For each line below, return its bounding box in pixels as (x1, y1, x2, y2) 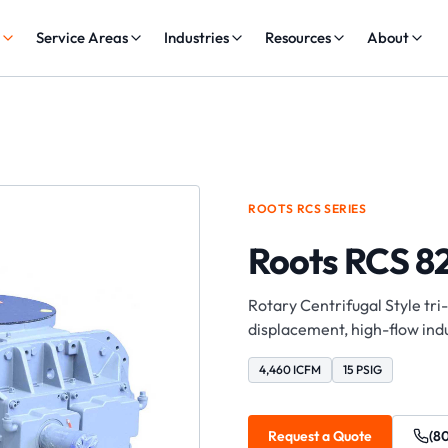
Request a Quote (268, 427, 372, 445)
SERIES (321, 201, 367, 216)
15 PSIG (343, 362, 382, 377)
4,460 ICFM (259, 362, 321, 377)
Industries (164, 28, 230, 47)
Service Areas (36, 28, 129, 47)
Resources (265, 28, 332, 47)
